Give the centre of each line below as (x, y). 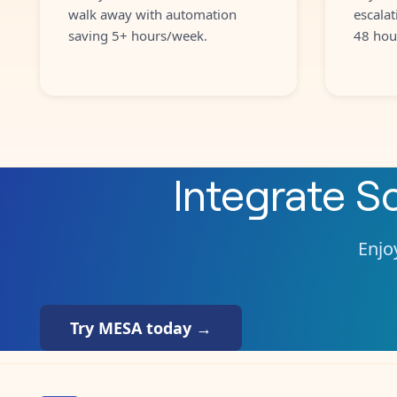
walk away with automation (152, 14)
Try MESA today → (141, 327)
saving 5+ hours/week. (138, 35)
